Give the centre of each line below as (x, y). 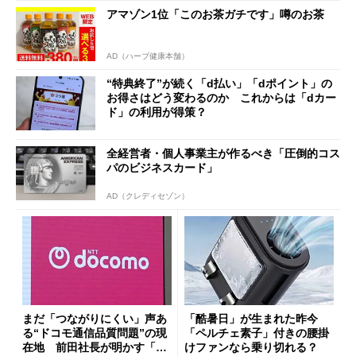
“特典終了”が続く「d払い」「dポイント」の (219, 84)
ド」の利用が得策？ (157, 112)
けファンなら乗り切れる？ (251, 348)
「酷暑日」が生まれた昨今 (257, 319)
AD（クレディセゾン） (148, 195)
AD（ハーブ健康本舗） (148, 56)
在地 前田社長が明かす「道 (95, 348)
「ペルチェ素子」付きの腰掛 (257, 333)
